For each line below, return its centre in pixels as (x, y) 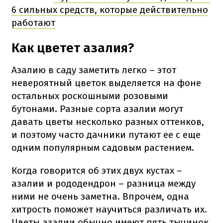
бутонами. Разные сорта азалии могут (97, 109)
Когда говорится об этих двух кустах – (97, 170)
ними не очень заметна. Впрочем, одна (100, 196)
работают (33, 22)
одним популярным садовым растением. (103, 147)
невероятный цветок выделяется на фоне (106, 83)
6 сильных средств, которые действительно (110, 9)
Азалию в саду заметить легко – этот (94, 70)
